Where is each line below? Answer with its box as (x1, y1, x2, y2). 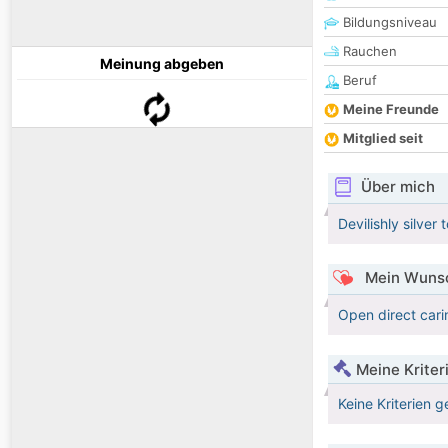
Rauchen (339, 43, 397, 60)
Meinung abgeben (100, 55, 224, 73)
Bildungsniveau (339, 14, 437, 31)
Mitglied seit (343, 130, 423, 147)
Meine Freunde (343, 101, 439, 118)
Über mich (360, 177, 435, 197)
